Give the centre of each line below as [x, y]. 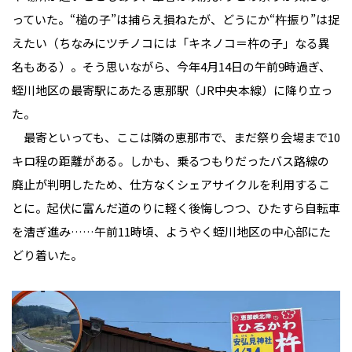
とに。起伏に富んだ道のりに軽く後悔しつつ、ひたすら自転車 [176, 207]
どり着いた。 [47, 255]
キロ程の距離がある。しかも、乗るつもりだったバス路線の [170, 160]
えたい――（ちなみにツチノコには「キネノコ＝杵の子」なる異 [171, 42]
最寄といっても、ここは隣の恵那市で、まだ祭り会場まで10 [176, 137]
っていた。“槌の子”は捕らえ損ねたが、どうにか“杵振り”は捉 [176, 19]
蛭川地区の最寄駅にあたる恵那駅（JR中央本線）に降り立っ [172, 90]
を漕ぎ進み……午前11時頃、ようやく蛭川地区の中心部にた [171, 231]
